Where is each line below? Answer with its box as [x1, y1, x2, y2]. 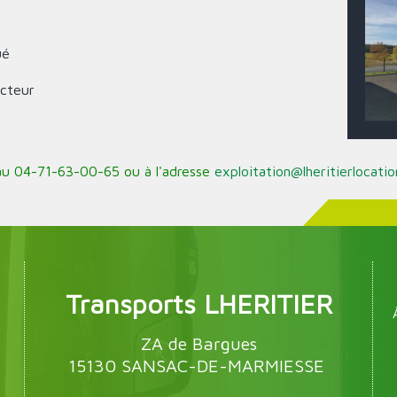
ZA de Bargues [140, 332, 257, 354]
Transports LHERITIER [65, 287, 332, 319]
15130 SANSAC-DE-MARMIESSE [67, 354, 330, 376]
